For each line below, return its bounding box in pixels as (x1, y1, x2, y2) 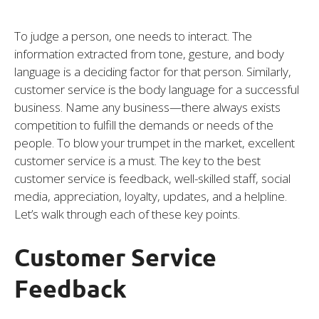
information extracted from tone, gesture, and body (14, 46, 284, 63)
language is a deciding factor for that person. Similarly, (14, 63, 291, 80)
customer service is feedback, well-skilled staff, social (14, 170, 291, 187)
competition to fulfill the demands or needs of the (14, 117, 273, 134)
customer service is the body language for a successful (14, 81, 299, 98)
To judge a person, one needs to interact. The (14, 28, 252, 45)
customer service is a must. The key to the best (14, 152, 261, 169)
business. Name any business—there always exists (14, 99, 281, 116)
